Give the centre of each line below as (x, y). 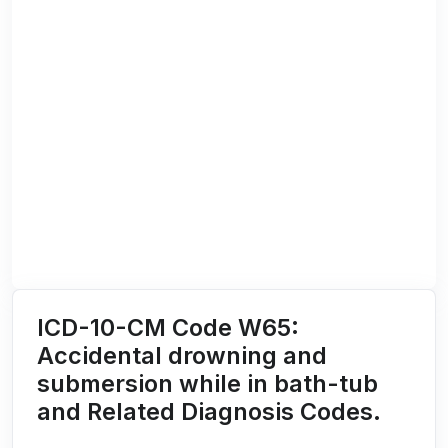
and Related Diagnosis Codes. (209, 412)
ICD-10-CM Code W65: (168, 328)
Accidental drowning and (182, 356)
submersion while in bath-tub (207, 384)
